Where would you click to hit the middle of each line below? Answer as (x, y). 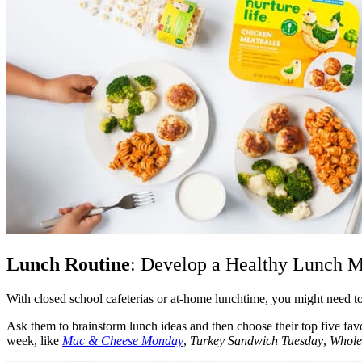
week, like (34, 340)
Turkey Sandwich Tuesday (257, 340)
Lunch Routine (68, 264)
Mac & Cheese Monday (123, 340)
